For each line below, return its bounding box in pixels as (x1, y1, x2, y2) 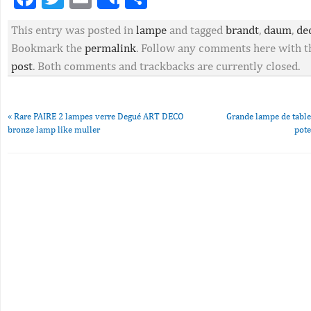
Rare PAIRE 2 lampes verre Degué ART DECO (12, 111, 184, 121)
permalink (85, 41, 136, 55)
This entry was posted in (11, 23, 136, 37)
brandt (226, 23, 259, 37)
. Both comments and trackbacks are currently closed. (33, 59, 300, 73)
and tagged (167, 23, 226, 37)
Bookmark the (11, 41, 85, 55)
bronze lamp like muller (8, 124, 100, 135)
